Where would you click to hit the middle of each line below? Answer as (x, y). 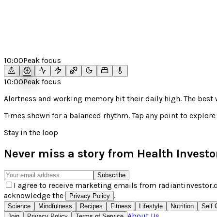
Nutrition (182, 206)
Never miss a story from (70, 153)
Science (19, 206)
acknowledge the (35, 195)
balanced (85, 116)
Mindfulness (55, 206)
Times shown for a (37, 116)
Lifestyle (151, 206)
